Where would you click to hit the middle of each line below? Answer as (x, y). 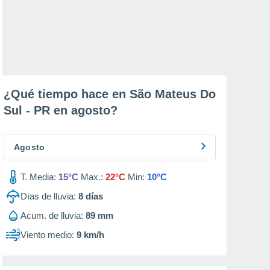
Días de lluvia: (48, 196)
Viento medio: (47, 235)
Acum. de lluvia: (52, 215)
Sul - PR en (37, 110)
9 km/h (90, 235)
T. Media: (38, 177)
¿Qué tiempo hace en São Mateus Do (110, 94)
